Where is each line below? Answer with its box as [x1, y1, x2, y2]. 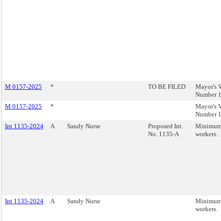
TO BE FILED [148, 83, 185, 90]
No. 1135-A [148, 130, 179, 138]
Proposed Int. [148, 122, 183, 130]
